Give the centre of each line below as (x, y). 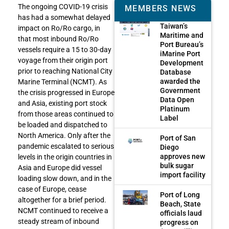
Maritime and (182, 35)
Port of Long (180, 194)
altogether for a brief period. (62, 200)
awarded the (180, 81)
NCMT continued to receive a (63, 211)
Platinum (175, 109)
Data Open (177, 99)
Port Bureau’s (182, 44)
